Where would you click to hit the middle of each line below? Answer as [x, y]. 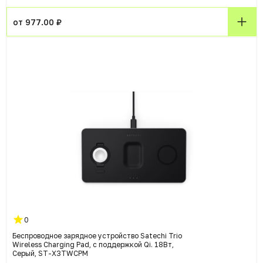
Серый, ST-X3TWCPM [50, 254]
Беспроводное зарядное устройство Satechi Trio [97, 236]
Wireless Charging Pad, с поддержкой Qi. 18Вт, [93, 245]
